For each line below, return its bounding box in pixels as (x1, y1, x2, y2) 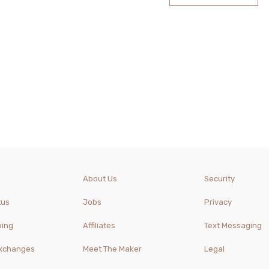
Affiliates (83, 221, 116, 231)
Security (204, 174, 235, 184)
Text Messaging (204, 221, 262, 231)
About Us (83, 174, 118, 184)
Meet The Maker (83, 244, 142, 254)
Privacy (204, 198, 232, 207)
